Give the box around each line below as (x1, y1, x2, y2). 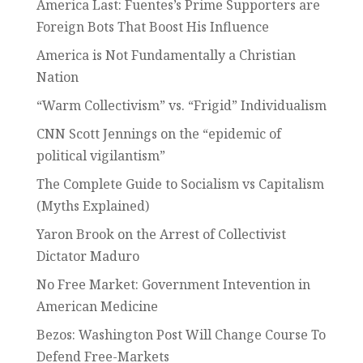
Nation (36, 68, 79, 86)
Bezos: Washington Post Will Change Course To (36, 326, 326, 344)
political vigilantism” (36, 147, 165, 164)
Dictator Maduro (36, 247, 139, 265)
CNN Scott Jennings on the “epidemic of (36, 125, 281, 143)
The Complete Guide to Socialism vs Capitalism (36, 175, 324, 193)
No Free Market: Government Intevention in (36, 275, 310, 293)
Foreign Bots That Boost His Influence (36, 18, 269, 36)
